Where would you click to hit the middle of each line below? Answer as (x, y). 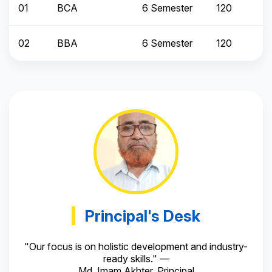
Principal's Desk (143, 216)
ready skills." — (136, 259)
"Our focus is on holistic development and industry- (136, 247)
